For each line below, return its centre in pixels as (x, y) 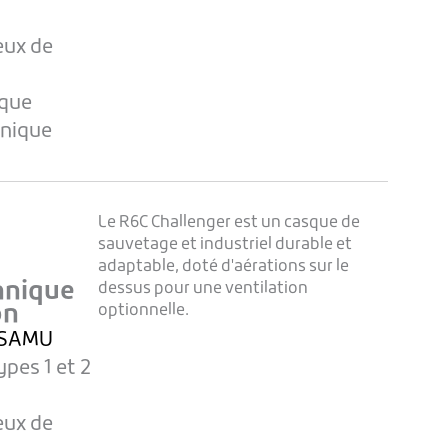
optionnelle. (143, 311)
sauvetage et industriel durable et (224, 245)
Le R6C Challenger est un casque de (228, 223)
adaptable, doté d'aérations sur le (223, 267)
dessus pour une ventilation (202, 289)
